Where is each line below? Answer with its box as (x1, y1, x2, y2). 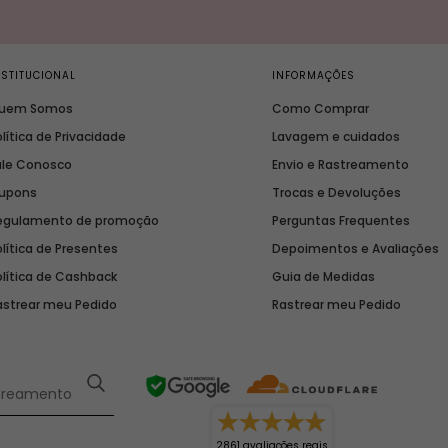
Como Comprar (272, 100, 369, 118)
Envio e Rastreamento (272, 156, 409, 174)
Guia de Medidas (272, 268, 375, 286)
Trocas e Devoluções (272, 184, 401, 202)
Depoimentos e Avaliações (272, 240, 439, 258)
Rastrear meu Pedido (272, 296, 401, 314)
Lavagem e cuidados (272, 128, 400, 146)
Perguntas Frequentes (272, 212, 410, 230)
